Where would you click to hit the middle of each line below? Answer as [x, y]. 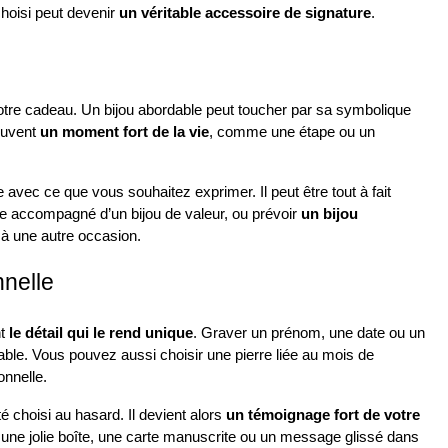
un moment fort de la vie [124, 132]
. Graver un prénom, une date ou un [309, 333]
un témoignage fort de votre [323, 415]
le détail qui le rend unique [101, 333]
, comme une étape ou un [292, 132]
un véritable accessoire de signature [245, 13]
